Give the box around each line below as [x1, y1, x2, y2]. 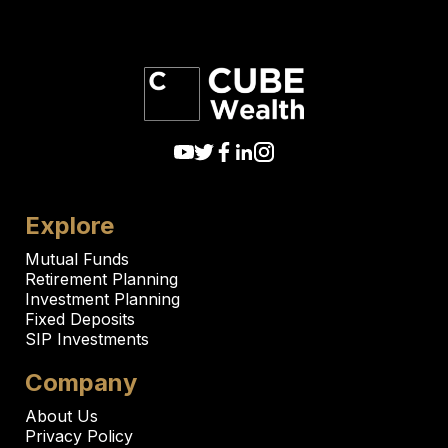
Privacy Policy [25, 425, 134, 446]
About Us [25, 405, 99, 426]
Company [25, 367, 138, 397]
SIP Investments [25, 328, 150, 349]
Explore [25, 210, 115, 240]
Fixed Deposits [25, 308, 136, 329]
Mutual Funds [25, 248, 130, 269]
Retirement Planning [25, 268, 179, 289]
